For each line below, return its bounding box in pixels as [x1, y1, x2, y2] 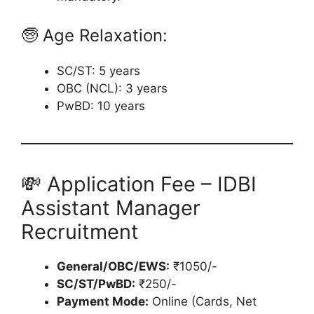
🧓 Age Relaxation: [21, 25, 168, 46]
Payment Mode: [57, 294, 149, 309]
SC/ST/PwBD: [57, 277, 135, 292]
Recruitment [21, 219, 139, 245]
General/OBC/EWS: [57, 259, 170, 274]
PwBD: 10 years [57, 99, 145, 114]
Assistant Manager [21, 196, 200, 221]
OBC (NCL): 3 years [57, 81, 168, 96]
